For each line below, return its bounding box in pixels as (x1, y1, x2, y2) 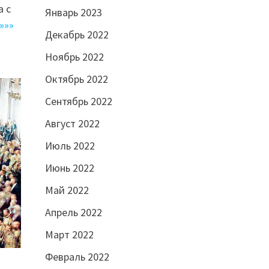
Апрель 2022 (44, 205, 102, 219)
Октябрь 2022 (44, 71, 108, 86)
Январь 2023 (44, 5, 102, 19)
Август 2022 (44, 116, 100, 130)
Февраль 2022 (44, 249, 109, 264)
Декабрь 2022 (44, 27, 109, 41)
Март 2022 (44, 227, 94, 241)
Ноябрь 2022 (44, 49, 104, 64)
